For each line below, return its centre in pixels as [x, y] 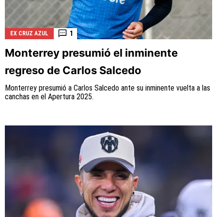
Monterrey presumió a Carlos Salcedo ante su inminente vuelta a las [108, 88]
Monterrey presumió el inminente [91, 53]
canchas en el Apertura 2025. [49, 96]
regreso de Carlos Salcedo [73, 70]
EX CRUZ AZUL [29, 33]
